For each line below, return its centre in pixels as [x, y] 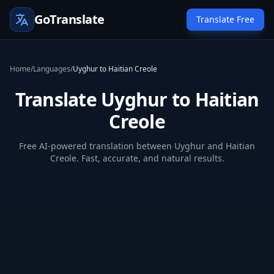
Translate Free [225, 19]
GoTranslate [69, 19]
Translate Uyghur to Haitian [137, 99]
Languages [52, 69]
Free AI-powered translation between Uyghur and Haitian [137, 146]
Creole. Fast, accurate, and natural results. [137, 158]
